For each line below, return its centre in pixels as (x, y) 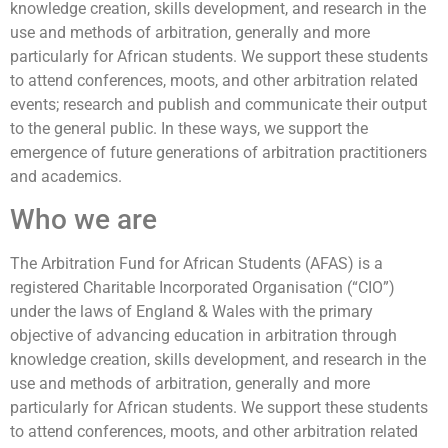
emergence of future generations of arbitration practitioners (218, 152)
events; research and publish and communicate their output (218, 104)
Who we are (83, 220)
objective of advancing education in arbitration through (203, 336)
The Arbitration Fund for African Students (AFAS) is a (196, 264)
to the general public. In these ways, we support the (189, 128)
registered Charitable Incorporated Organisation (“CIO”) (202, 288)
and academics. (68, 176)
